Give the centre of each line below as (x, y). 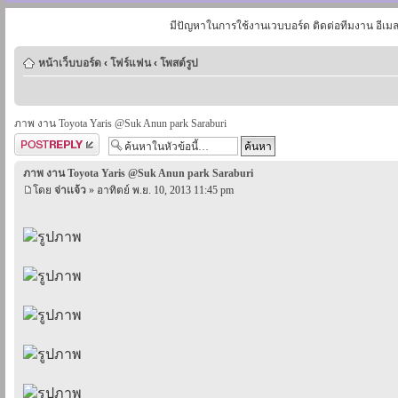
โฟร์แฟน (131, 63)
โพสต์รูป (179, 63)
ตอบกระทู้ (36, 142)
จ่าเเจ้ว (70, 190)
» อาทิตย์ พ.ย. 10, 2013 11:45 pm (160, 190)
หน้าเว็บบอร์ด (70, 63)
